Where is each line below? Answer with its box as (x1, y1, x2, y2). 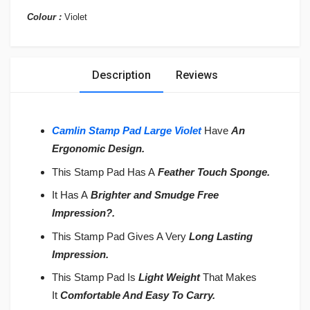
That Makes (200, 271, 257, 284)
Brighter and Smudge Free (91, 189, 219, 201)
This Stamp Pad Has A (52, 165, 158, 178)
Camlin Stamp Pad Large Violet (52, 125, 201, 137)
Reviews (176, 68, 218, 82)
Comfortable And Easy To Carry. (60, 289, 215, 302)
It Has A (52, 189, 91, 201)
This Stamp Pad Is (52, 271, 138, 284)
